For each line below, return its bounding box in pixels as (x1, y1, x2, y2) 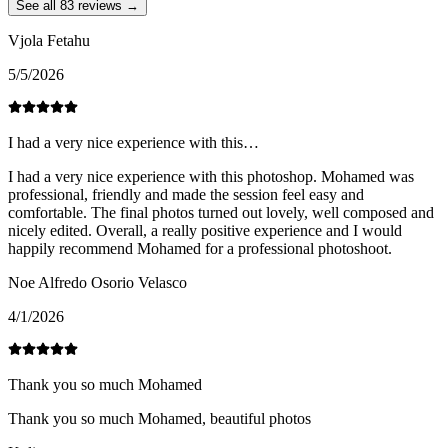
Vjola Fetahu (8, 32, 90, 50)
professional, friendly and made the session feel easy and (8, 186, 364, 204)
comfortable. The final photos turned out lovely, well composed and (8, 204, 434, 222)
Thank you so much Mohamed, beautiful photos (8, 410, 311, 428)
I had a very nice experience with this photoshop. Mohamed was (8, 168, 414, 186)
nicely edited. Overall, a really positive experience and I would (8, 222, 402, 240)
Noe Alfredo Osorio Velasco (8, 274, 187, 292)
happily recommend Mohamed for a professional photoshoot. (8, 240, 392, 258)
